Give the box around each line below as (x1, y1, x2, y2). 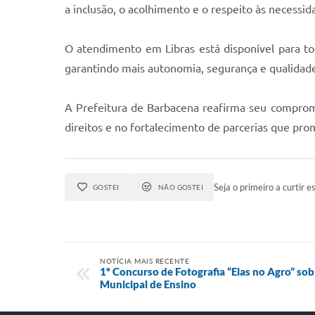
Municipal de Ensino (100, 278, 196, 290)
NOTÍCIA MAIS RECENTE (100, 257, 189, 265)
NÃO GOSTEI (157, 183, 204, 191)
